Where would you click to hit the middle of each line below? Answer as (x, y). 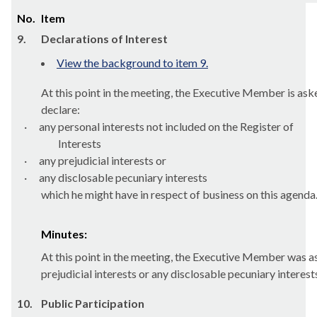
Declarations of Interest (104, 39)
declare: (60, 109)
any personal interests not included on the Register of (166, 126)
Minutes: (64, 234)
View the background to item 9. (132, 63)
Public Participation (93, 303)
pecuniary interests (160, 177)
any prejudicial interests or (103, 160)
